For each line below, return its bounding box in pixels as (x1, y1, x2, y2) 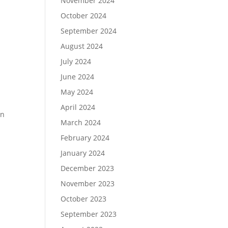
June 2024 (61, 72, 95, 81)
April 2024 (61, 102, 96, 112)
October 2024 (61, 11, 107, 20)
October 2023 (61, 194, 107, 204)
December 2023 (61, 163, 115, 173)
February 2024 (61, 133, 110, 142)
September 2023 (61, 209, 117, 219)
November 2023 (61, 179, 115, 188)
